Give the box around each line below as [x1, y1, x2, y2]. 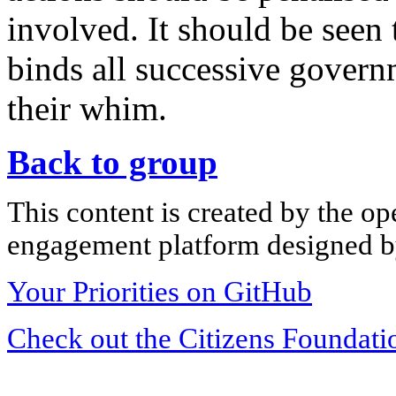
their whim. [7, 88, 167, 127]
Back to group [7, 142, 217, 181]
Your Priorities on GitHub [7, 275, 312, 308]
